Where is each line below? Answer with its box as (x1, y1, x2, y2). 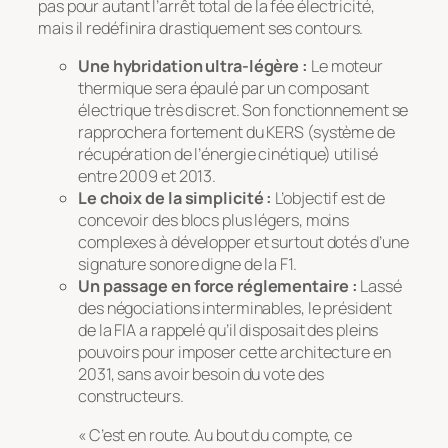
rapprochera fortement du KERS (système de (78, 121, 395, 144)
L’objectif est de (272, 187, 385, 210)
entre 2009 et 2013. (78, 165, 217, 188)
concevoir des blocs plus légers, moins (78, 209, 350, 232)
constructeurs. (78, 385, 184, 408)
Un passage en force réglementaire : (78, 275, 358, 298)
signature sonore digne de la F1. (78, 253, 297, 276)
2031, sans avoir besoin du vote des (78, 363, 324, 386)
